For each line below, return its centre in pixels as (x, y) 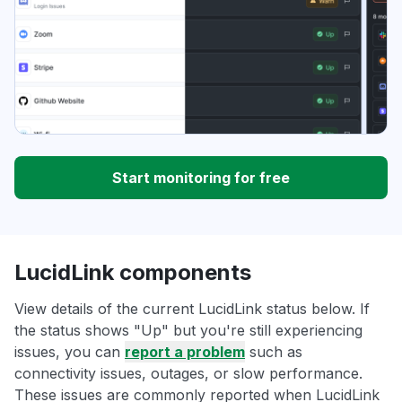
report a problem (185, 352)
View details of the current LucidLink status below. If (192, 309)
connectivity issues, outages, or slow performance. (188, 374)
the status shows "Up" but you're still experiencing (188, 331)
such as (274, 352)
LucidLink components (133, 273)
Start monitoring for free (201, 178)
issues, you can (70, 352)
